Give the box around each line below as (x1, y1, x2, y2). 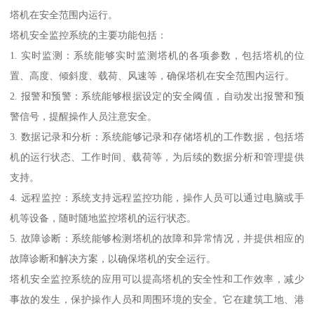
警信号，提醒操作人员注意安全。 (10, 111, 158, 123)
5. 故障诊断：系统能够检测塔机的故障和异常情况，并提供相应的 (10, 233, 304, 245)
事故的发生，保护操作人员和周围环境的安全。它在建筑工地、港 (10, 294, 304, 306)
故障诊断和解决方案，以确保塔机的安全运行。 (10, 253, 217, 265)
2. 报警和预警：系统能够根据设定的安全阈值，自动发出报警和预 (10, 90, 304, 102)
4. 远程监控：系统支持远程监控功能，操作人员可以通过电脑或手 (10, 192, 304, 204)
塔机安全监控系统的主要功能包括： (10, 29, 168, 41)
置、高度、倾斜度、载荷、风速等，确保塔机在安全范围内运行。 (10, 70, 295, 82)
